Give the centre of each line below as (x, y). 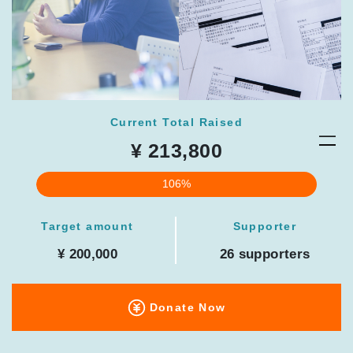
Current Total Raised (176, 123)
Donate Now (188, 308)
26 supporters (265, 255)
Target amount (87, 226)
